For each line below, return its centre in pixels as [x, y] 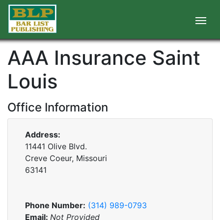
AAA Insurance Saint [104, 58]
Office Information [58, 107]
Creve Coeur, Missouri [66, 158]
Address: [43, 135]
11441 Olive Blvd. [56, 146]
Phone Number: [55, 205]
